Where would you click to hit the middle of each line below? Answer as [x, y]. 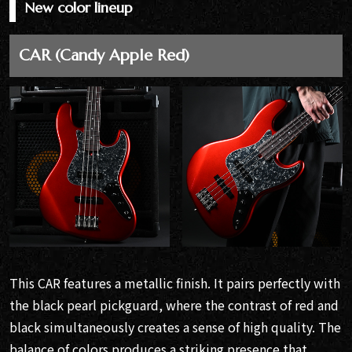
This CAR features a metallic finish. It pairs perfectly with [175, 283]
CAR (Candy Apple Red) [104, 56]
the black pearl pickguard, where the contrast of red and [174, 305]
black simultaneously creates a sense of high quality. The [175, 327]
